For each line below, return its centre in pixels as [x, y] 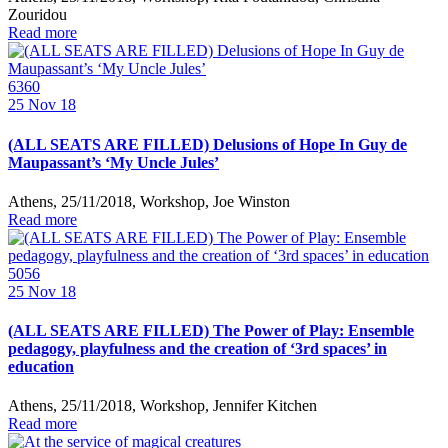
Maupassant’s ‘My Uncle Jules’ [113, 162]
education [41, 367]
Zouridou [37, 15]
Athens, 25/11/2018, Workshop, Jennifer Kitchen [162, 406]
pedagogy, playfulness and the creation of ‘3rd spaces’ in [197, 349]
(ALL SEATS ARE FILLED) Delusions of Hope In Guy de [207, 144]
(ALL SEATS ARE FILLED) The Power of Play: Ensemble [211, 331]
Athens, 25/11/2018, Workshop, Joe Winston [149, 201]
